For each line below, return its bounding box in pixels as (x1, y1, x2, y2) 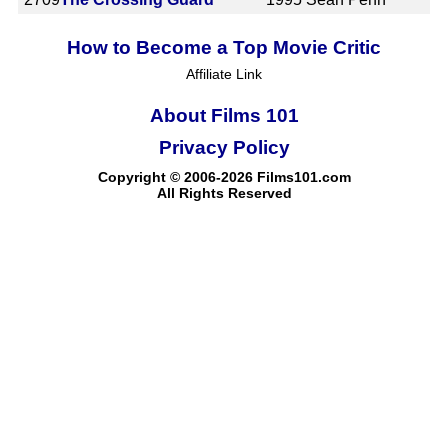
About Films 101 (149, 104, 299, 126)
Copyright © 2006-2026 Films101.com (97, 168, 351, 185)
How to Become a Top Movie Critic (67, 36, 381, 58)
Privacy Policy (158, 136, 290, 158)
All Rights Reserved (156, 184, 292, 201)
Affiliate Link (186, 65, 262, 82)
